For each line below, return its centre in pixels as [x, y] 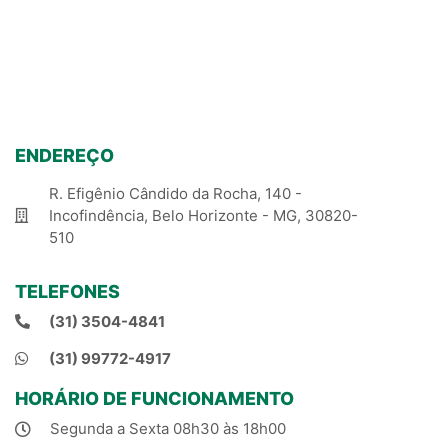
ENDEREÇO [64, 155]
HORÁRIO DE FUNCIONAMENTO [154, 398]
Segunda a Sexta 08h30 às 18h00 [168, 428]
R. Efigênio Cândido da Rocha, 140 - [175, 193]
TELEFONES [67, 291]
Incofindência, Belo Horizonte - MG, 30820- [203, 215]
